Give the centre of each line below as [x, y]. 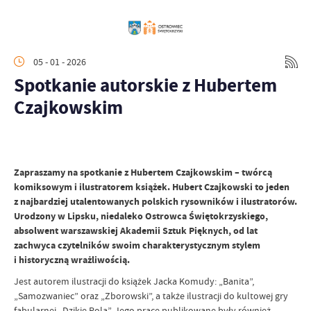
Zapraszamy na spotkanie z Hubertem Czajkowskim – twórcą [143, 173]
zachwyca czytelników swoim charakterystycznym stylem [137, 245]
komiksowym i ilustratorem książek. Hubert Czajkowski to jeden [152, 187]
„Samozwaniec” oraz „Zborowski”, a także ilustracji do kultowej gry [151, 296]
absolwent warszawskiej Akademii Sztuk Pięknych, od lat [136, 231]
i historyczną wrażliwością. [72, 260]
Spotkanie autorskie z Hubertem [145, 85]
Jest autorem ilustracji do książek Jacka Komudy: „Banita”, [134, 281]
